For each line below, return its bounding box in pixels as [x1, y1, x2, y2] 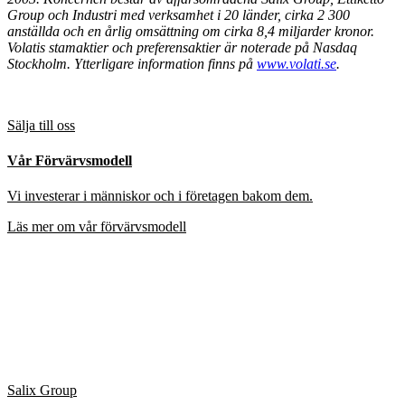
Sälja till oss [7, 117, 75, 133]
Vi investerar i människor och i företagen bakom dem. [7, 188, 313, 204]
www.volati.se [257, 55, 336, 71]
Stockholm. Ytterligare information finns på [7, 55, 257, 71]
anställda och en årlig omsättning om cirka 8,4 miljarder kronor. [7, 23, 374, 39]
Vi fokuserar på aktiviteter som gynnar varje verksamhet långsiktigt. [7, 320, 391, 336]
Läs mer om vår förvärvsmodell [7, 219, 186, 235]
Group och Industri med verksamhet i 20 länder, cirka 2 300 [7, 6, 350, 23]
